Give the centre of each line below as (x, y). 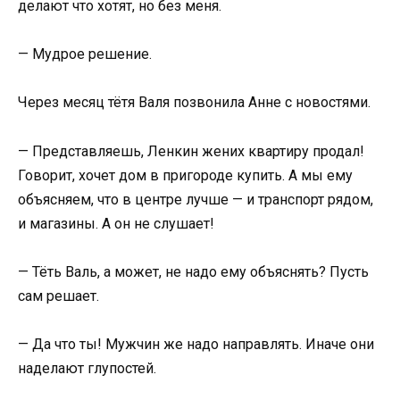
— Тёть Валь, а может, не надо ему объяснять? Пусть (193, 271)
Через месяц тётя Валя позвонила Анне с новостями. (194, 103)
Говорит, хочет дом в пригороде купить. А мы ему (185, 175)
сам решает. (58, 296)
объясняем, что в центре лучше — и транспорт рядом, (196, 199)
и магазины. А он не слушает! (116, 223)
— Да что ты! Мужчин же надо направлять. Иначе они (196, 344)
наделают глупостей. (87, 368)
